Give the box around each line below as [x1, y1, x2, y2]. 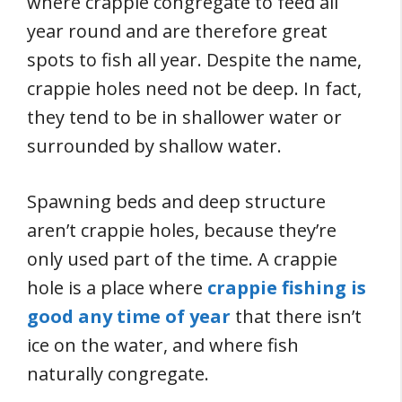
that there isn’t [231, 304, 362, 328]
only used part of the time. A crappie [27, 247, 337, 271]
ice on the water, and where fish [27, 333, 299, 357]
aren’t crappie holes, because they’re [27, 218, 336, 242]
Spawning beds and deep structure [27, 189, 326, 214]
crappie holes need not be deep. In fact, [27, 76, 362, 100]
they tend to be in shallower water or [27, 105, 342, 129]
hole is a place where [27, 275, 207, 300]
